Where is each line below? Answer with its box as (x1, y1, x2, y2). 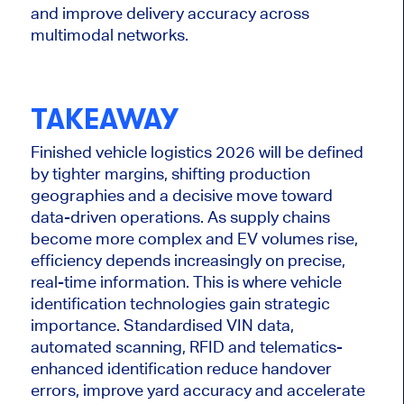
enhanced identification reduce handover (30, 359, 332, 379)
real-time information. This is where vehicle (30, 272, 342, 292)
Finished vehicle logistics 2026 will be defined (30, 142, 363, 162)
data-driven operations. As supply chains (30, 207, 330, 227)
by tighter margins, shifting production (30, 164, 310, 184)
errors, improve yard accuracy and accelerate (30, 381, 365, 400)
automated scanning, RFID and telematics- (30, 337, 343, 357)
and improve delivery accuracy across (30, 3, 309, 23)
